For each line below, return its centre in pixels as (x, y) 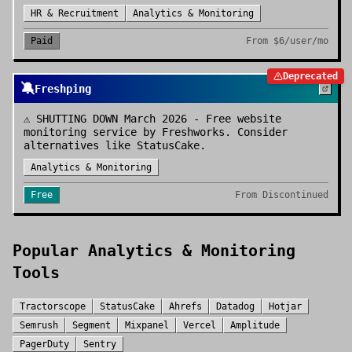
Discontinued (295, 195)
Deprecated (310, 76)
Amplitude (255, 325)
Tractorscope (53, 306)
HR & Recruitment (75, 13)
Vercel (200, 325)
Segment (92, 325)
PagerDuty (44, 344)
